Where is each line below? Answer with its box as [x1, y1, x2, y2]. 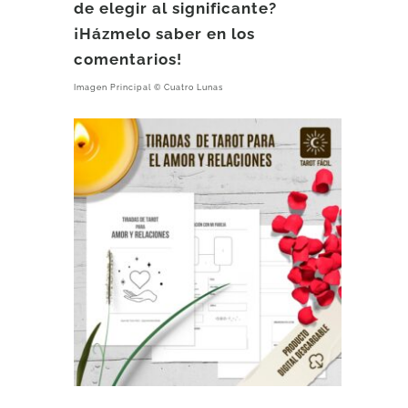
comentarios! [74, 50, 183, 69]
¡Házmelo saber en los [74, 25, 256, 44]
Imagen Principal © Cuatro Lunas [74, 83, 224, 93]
